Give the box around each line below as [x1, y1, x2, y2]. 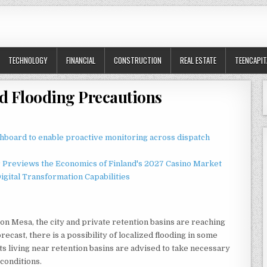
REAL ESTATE [180, 54, 216, 66]
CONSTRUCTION [114, 54, 162, 66]
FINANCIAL [66, 54, 95, 66]
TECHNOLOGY [8, 54, 48, 66]
